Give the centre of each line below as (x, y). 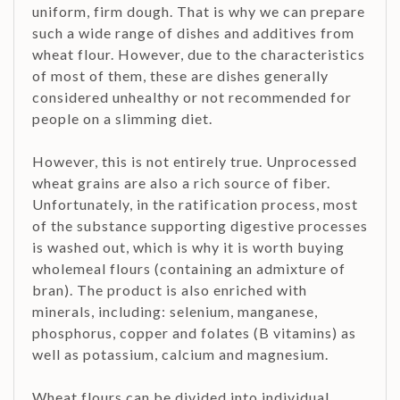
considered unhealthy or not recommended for (192, 97)
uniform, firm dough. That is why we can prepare (199, 12)
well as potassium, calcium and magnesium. (180, 354)
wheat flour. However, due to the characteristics (199, 54)
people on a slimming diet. (122, 119)
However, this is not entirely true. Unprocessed (195, 162)
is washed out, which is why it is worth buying (188, 247)
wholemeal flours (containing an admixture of (189, 269)
